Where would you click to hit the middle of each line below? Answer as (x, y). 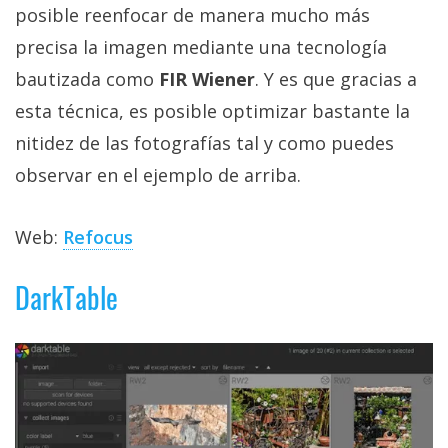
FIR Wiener (207, 79)
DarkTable (66, 298)
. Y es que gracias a (336, 79)
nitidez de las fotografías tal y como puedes (204, 143)
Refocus (98, 237)
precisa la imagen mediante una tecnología (201, 47)
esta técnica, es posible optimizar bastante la (212, 111)
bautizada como (87, 79)
